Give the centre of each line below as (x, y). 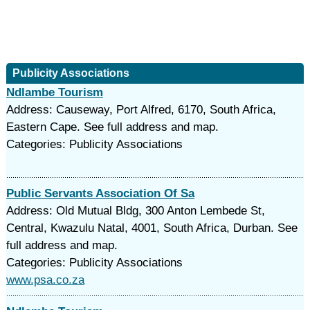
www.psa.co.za (45, 280)
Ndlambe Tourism (54, 92)
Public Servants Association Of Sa (100, 193)
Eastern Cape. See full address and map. (112, 127)
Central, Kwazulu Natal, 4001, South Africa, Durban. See (152, 228)
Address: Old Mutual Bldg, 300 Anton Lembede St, (135, 211)
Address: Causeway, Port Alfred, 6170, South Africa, (141, 110)
